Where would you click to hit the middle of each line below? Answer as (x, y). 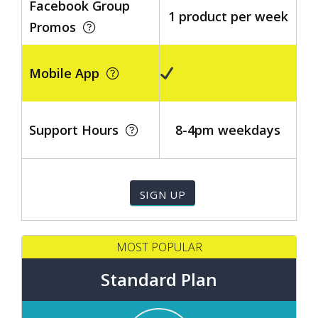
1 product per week (228, 16)
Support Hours (77, 130)
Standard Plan (159, 279)
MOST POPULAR (159, 247)
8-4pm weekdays (228, 130)
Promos (56, 27)
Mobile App (68, 73)
